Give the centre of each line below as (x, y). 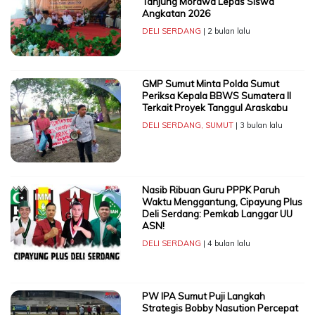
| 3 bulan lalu (258, 126)
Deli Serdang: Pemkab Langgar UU (217, 214)
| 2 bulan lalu (225, 31)
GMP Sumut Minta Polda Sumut (210, 84)
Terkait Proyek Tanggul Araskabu (214, 108)
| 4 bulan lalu (225, 244)
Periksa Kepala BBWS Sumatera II (216, 96)
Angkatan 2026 (176, 14)
